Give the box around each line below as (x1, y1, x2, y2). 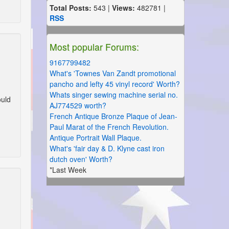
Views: (112, 3, 135, 13)
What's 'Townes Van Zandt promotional (50, 68, 176, 78)
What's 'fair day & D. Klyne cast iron (50, 143, 165, 153)
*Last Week (50, 165, 86, 175)
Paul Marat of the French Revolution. (50, 122, 169, 132)
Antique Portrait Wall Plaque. (50, 132, 142, 143)
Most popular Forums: (50, 40, 139, 53)
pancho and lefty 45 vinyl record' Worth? (50, 79, 180, 89)
